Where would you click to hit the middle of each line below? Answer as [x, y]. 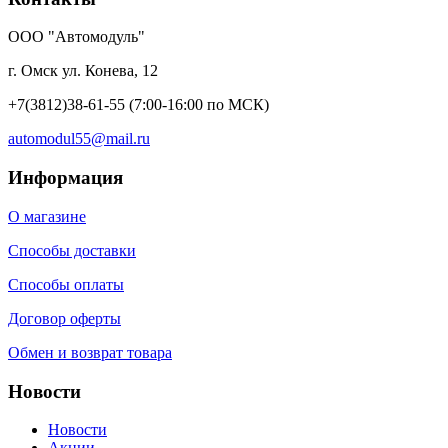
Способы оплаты [66, 284]
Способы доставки [72, 250]
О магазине [47, 216]
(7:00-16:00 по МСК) [197, 105]
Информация [65, 178]
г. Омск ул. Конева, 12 [83, 71]
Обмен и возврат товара [90, 352]
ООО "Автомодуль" [76, 37]
